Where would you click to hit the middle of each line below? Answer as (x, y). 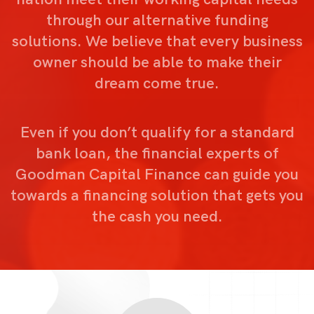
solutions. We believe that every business (157, 41)
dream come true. (157, 83)
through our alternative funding (157, 20)
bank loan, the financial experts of (157, 153)
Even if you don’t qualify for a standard (157, 132)
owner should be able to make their (157, 62)
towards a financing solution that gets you (157, 196)
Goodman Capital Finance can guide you (157, 175)
